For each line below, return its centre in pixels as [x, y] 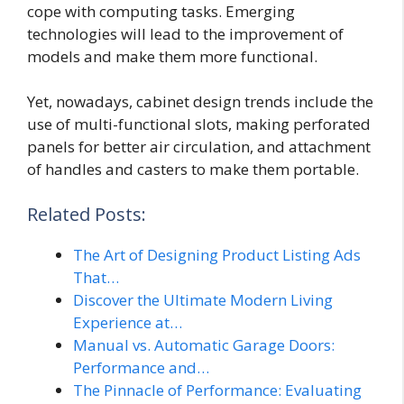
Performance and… [141, 367]
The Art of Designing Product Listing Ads [217, 254]
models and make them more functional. [172, 56]
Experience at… [128, 322]
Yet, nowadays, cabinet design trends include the [200, 102]
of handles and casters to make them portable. [193, 170]
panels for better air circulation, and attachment [199, 147]
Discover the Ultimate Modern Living [203, 299]
